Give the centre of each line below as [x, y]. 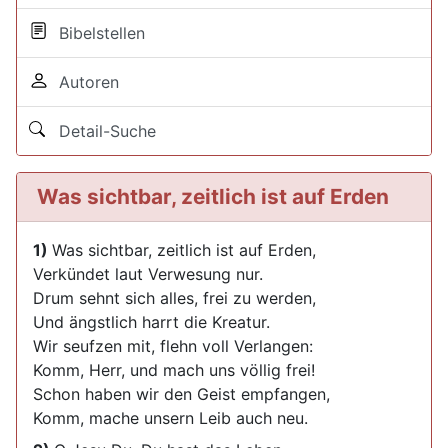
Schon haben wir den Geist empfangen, [181, 394]
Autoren [84, 82]
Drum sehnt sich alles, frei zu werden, [174, 298]
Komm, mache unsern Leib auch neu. [170, 418]
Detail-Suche [102, 131]
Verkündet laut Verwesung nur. [148, 274]
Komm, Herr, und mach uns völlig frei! [174, 370]
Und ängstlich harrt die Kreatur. [151, 322]
